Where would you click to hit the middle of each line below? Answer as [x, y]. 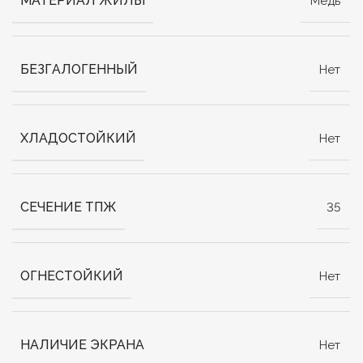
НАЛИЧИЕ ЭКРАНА [83, 345]
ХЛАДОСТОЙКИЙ [79, 139]
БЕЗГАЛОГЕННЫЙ [79, 70]
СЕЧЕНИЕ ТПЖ [69, 207]
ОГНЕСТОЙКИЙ [72, 276]
